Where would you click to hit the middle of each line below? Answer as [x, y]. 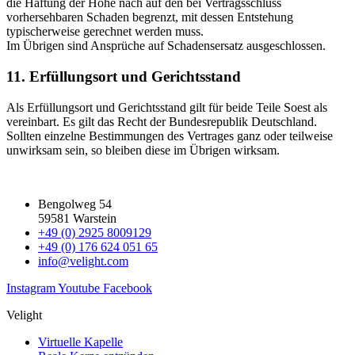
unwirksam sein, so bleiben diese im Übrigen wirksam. [143, 150]
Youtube [79, 288]
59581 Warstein [77, 218]
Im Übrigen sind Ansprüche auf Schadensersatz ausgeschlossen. [166, 46]
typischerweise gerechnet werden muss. [105, 32]
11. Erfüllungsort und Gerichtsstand [124, 76]
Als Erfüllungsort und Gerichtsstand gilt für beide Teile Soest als [167, 107]
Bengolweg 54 [75, 204]
